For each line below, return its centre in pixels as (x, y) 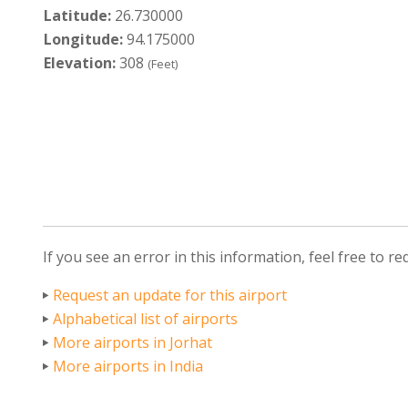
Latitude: (77, 15)
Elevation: (79, 62)
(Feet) (162, 63)
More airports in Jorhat (133, 342)
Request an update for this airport (170, 295)
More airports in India (128, 366)
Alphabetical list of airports (146, 318)
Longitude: (83, 39)
